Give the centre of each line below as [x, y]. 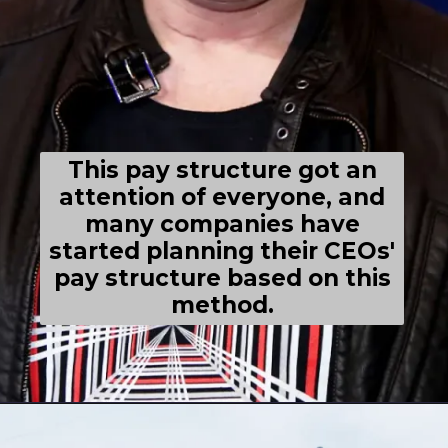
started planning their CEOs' [222, 251]
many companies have [222, 224]
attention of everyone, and [222, 197]
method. [222, 305]
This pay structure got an [222, 170]
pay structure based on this [222, 278]
